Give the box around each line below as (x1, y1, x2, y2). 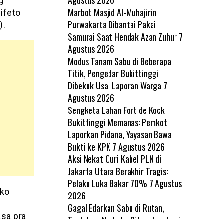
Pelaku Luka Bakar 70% (67, 176, 147, 190)
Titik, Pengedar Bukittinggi (67, 66, 158, 80)
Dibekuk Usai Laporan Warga (67, 79, 161, 92)
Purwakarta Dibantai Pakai (67, 18, 156, 31)
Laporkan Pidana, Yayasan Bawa (67, 128, 172, 141)
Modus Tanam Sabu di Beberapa (67, 54, 171, 67)
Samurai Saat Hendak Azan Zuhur (67, 30, 177, 43)
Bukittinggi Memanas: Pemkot (67, 115, 167, 129)
